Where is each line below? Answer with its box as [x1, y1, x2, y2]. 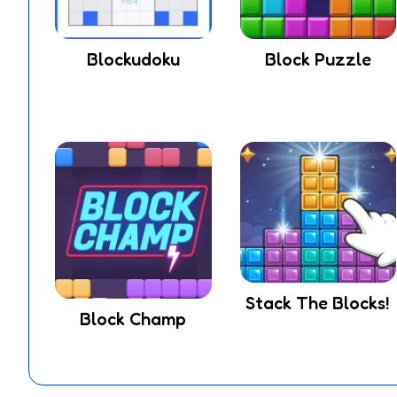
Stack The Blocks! [245, 292, 391, 315]
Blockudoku [86, 49, 180, 71]
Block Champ [80, 307, 187, 330]
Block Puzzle [264, 49, 371, 71]
